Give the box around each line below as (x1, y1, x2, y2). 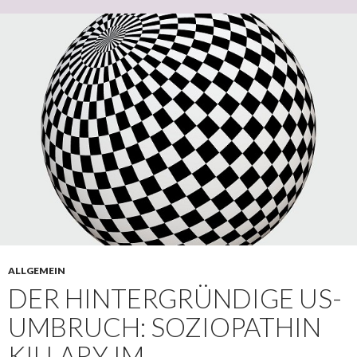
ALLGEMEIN (8, 265, 65, 277)
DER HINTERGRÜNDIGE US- (8, 282, 342, 315)
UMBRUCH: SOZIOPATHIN (8, 311, 321, 343)
